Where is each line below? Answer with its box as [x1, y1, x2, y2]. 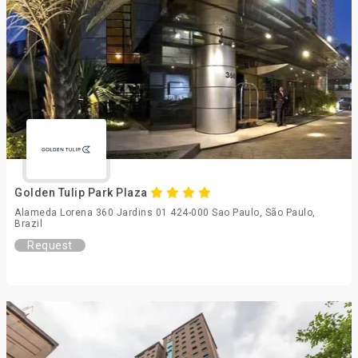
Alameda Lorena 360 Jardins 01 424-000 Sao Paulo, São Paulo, [14, 207, 316, 218]
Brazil [14, 218, 42, 229]
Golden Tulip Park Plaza [14, 186, 150, 199]
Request [27, 239, 73, 252]
